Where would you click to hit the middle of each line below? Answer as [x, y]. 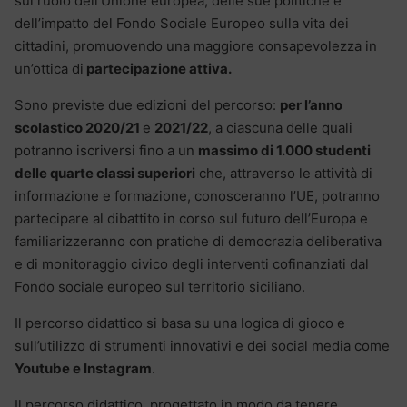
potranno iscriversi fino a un [106, 151]
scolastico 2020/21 [79, 128]
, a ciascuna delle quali [280, 128]
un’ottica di [49, 69]
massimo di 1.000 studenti [284, 151]
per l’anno [311, 105]
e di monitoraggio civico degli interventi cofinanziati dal [192, 264]
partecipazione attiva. [159, 69]
